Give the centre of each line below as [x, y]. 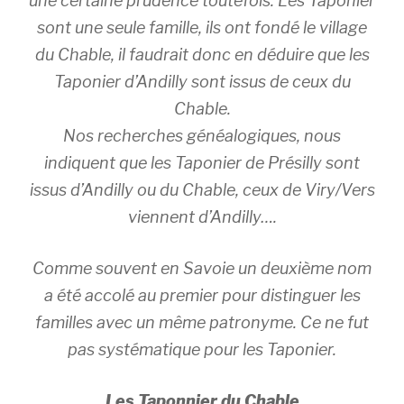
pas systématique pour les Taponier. [202, 349]
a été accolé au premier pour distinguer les [202, 295]
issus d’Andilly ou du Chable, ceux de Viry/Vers [202, 190]
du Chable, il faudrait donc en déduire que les [202, 55]
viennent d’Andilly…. [202, 217]
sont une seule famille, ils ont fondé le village [202, 28]
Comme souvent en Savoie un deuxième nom [202, 268]
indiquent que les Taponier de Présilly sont [202, 163]
